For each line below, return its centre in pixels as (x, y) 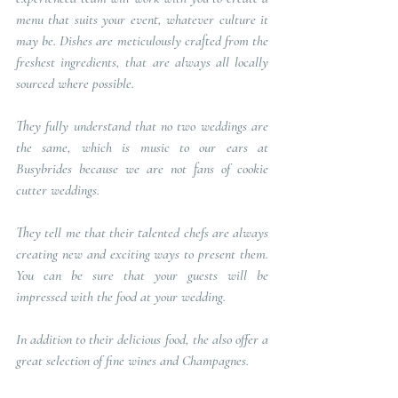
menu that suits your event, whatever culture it (142, 19)
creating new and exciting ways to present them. (142, 254)
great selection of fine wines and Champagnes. (132, 360)
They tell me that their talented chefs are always (142, 232)
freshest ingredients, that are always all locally (142, 62)
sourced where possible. (77, 83)
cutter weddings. (58, 190)
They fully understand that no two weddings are (142, 126)
